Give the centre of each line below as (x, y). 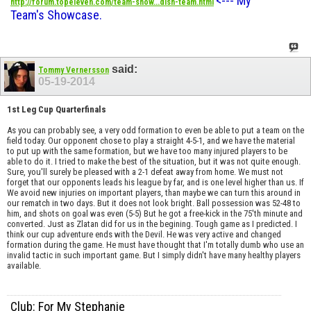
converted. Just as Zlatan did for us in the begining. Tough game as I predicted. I (152, 224)
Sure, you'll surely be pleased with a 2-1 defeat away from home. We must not (145, 172)
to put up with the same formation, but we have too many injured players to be (147, 151)
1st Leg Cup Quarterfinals (57, 110)
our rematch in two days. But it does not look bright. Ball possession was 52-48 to (154, 203)
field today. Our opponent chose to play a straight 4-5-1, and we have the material (151, 141)
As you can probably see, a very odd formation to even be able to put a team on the (155, 131)
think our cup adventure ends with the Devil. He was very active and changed (144, 235)
